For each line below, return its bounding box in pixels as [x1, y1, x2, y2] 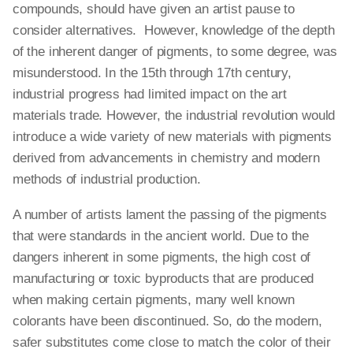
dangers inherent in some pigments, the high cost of [13, 250, 311, 265]
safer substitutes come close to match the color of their [13, 335, 331, 350]
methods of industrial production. [13, 172, 201, 187]
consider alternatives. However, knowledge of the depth [13, 23, 335, 38]
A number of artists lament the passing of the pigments [13, 207, 327, 222]
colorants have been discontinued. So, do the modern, [13, 314, 323, 329]
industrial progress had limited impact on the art [13, 87, 287, 102]
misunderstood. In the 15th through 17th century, [13, 65, 292, 80]
